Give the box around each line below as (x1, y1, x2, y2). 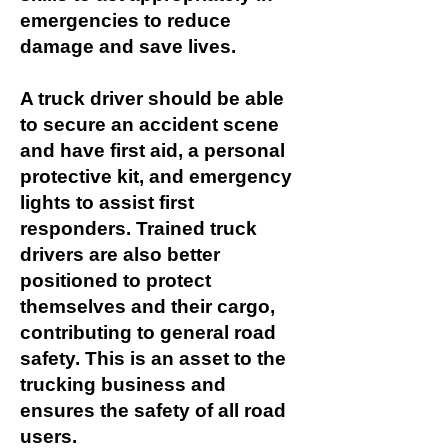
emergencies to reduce (20, 10, 231, 31)
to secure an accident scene (20, 114, 279, 135)
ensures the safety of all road (20, 400, 286, 421)
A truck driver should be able (20, 88, 284, 109)
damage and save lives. (20, 36, 236, 57)
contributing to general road (20, 322, 276, 343)
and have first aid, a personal (20, 140, 285, 161)
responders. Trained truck (20, 218, 257, 239)
